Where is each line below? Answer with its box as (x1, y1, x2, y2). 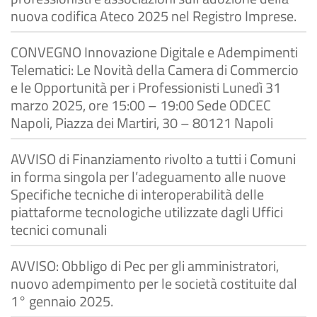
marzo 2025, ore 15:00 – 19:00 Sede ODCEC (11, 94, 271, 116)
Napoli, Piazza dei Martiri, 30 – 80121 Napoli (11, 112, 273, 134)
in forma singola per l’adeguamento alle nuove (11, 166, 286, 188)
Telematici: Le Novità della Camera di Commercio (11, 59, 299, 81)
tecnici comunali (11, 219, 107, 241)
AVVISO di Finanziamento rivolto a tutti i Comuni (11, 148, 296, 170)
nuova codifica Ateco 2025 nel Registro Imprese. (11, 5, 296, 27)
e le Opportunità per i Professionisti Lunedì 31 (11, 76, 281, 98)
